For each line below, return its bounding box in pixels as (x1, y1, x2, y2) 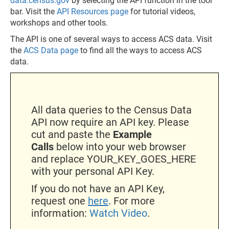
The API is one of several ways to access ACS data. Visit (10, 34, 212, 44)
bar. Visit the (10, 6, 57, 16)
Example (113, 128, 152, 141)
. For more (108, 194, 155, 207)
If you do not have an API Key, (31, 182, 165, 195)
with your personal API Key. (31, 165, 154, 177)
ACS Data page (24, 45, 78, 55)
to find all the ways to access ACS (78, 45, 202, 55)
